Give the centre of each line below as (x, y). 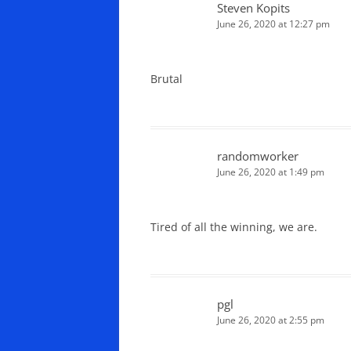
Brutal (166, 79)
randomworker (258, 156)
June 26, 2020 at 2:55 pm (271, 320)
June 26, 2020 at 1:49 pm (271, 172)
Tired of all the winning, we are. (234, 227)
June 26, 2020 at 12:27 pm (273, 24)
